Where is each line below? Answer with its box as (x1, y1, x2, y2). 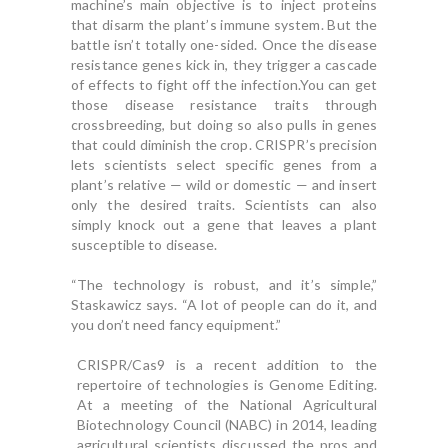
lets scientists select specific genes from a (71, 156, 377, 173)
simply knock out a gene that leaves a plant (71, 216, 377, 233)
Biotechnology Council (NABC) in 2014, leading (76, 416, 377, 433)
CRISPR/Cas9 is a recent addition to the (76, 356, 377, 373)
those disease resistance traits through (71, 96, 377, 113)
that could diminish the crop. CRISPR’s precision (71, 136, 377, 153)
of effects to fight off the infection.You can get (71, 76, 377, 93)
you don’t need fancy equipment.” (71, 316, 282, 333)
